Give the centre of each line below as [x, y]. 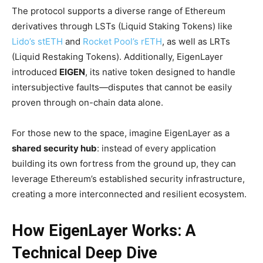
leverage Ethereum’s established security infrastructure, [128, 179]
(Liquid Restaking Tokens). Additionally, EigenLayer [117, 57]
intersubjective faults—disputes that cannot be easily [122, 87]
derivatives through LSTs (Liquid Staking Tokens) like [122, 26]
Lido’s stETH [37, 41]
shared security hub [54, 148]
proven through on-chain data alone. [87, 102]
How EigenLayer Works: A [104, 231]
